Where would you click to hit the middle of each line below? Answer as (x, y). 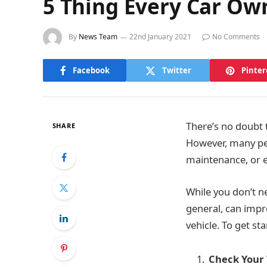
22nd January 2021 (160, 37)
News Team (98, 37)
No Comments (236, 37)
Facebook (91, 70)
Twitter (176, 70)
